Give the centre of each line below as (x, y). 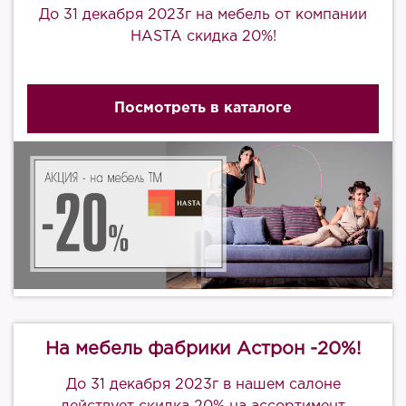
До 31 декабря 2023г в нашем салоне (203, 385)
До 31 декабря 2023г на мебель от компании (203, 15)
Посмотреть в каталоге (203, 108)
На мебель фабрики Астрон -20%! (203, 349)
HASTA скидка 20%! (203, 37)
